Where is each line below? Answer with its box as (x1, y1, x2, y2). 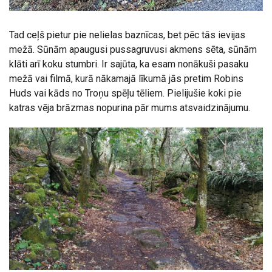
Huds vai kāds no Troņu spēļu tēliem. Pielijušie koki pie (9, 87, 242, 99)
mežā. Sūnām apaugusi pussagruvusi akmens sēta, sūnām (9, 43, 257, 55)
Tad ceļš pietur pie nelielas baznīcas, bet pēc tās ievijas (9, 29, 245, 41)
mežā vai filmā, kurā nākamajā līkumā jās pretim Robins (9, 72, 243, 84)
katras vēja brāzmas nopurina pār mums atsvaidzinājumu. (9, 101, 250, 114)
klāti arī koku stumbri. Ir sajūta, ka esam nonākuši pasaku (9, 58, 248, 70)
